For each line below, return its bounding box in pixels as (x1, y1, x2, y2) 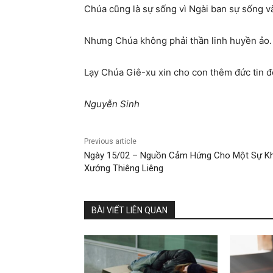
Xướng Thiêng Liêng (84, 163, 163, 174)
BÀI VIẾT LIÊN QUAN (91, 205, 168, 216)
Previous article (84, 137, 136, 146)
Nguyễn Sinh (84, 98, 140, 110)
